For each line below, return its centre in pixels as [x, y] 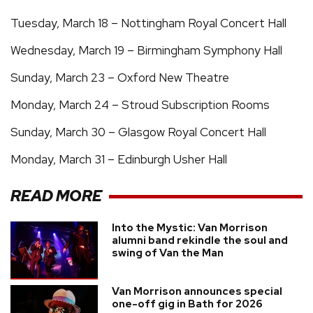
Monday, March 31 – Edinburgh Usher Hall [119, 159]
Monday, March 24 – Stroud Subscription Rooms [141, 104]
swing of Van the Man [168, 253]
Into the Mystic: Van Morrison [190, 227]
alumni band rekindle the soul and [200, 240]
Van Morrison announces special [197, 291]
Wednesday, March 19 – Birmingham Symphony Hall [146, 50]
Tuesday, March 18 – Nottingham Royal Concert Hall [148, 23]
